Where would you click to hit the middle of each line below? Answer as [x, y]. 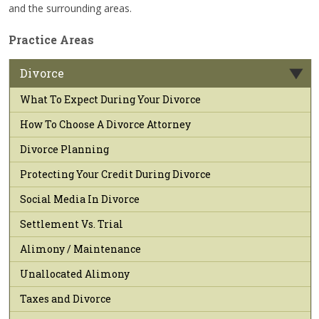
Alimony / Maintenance [80, 249]
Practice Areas [51, 39]
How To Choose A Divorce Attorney [105, 124]
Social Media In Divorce [80, 199]
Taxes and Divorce [66, 298]
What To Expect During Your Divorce [110, 99]
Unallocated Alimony [75, 273]
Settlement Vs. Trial [72, 224]
